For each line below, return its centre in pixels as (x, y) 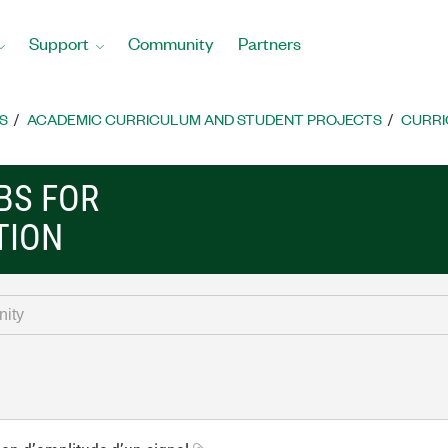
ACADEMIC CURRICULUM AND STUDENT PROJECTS (204, 119)
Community (171, 42)
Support (59, 42)
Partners (269, 42)
